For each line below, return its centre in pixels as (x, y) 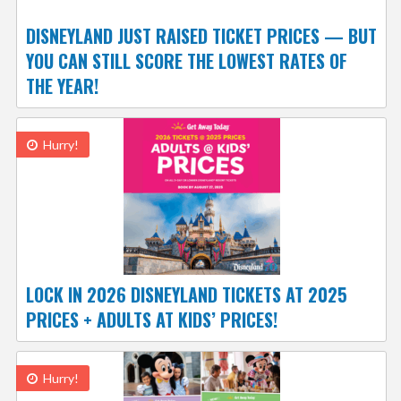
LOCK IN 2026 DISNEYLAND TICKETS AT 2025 (186, 294)
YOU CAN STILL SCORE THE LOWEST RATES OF (186, 61)
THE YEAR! (62, 86)
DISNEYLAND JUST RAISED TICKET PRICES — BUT (201, 36)
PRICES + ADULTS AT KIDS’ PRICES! (151, 320)
